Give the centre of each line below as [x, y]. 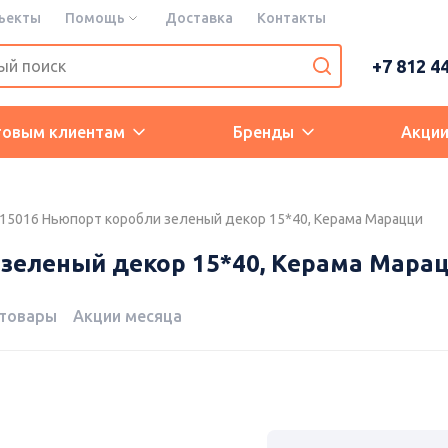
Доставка [199, 18]
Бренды [263, 132]
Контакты [291, 18]
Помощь [95, 18]
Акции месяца [127, 316]
